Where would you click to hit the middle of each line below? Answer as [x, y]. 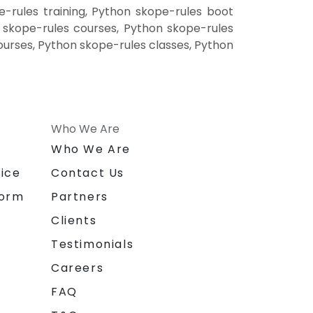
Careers [78, 268]
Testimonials [93, 245]
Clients [74, 221]
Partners [80, 197]
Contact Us [88, 173]
